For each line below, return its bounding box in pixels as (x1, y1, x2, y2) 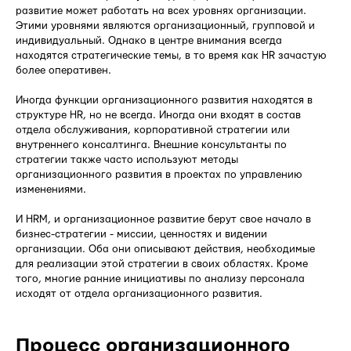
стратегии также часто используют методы (16, 154, 238, 166)
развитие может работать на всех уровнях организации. (16, 5, 306, 17)
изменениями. (16, 184, 86, 196)
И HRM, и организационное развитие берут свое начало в (16, 214, 311, 226)
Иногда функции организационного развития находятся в (16, 95, 313, 107)
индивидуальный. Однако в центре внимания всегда (16, 35, 282, 47)
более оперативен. (16, 65, 111, 77)
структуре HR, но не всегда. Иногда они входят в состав (16, 110, 301, 121)
